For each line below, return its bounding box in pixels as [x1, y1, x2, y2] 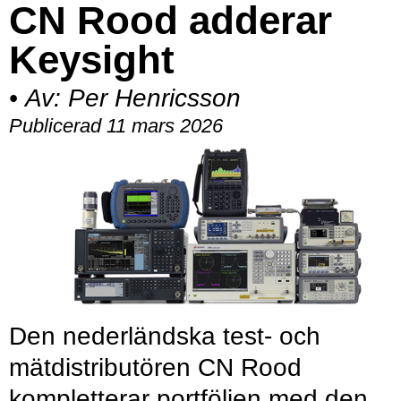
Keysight [9, 37, 175, 81]
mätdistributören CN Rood [9, 354, 302, 382]
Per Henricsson [68, 83, 241, 112]
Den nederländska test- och [9, 322, 320, 351]
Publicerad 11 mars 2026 [9, 114, 223, 137]
